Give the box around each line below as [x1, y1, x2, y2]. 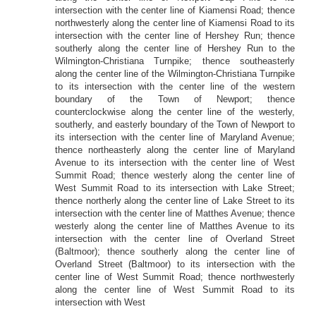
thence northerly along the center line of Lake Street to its [55, 195, 295, 206]
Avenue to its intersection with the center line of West [55, 157, 295, 168]
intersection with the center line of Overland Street [55, 233, 295, 244]
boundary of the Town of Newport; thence [55, 94, 295, 104]
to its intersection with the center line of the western [55, 81, 295, 92]
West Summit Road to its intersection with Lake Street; [55, 183, 295, 193]
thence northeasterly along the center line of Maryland [55, 145, 295, 155]
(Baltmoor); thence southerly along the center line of [55, 246, 295, 257]
